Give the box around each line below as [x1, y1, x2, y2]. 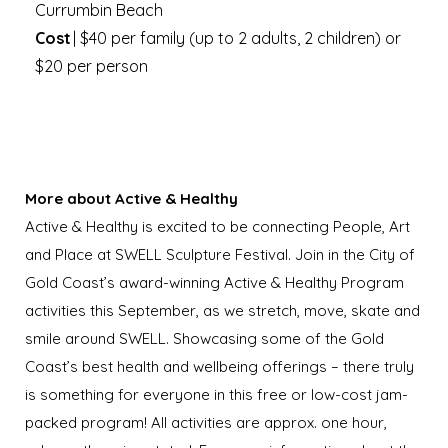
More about [25, 189, 115, 208]
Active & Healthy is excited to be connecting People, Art [25, 217, 410, 236]
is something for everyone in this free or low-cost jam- [25, 385, 408, 404]
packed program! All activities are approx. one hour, [25, 413, 387, 432]
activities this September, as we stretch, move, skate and [25, 301, 420, 320]
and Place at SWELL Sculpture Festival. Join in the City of [25, 245, 415, 264]
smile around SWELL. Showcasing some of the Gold [25, 329, 384, 348]
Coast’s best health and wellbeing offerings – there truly [25, 357, 414, 376]
